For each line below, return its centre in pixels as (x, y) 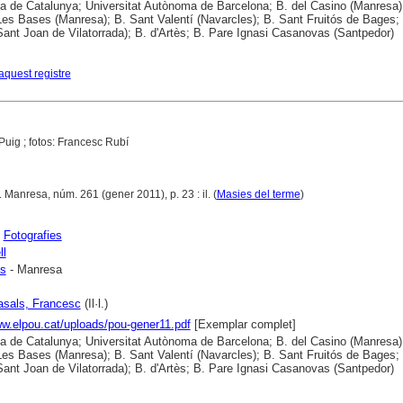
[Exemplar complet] (243, 325)
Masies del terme (258, 195)
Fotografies (32, 236)
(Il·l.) (94, 304)
